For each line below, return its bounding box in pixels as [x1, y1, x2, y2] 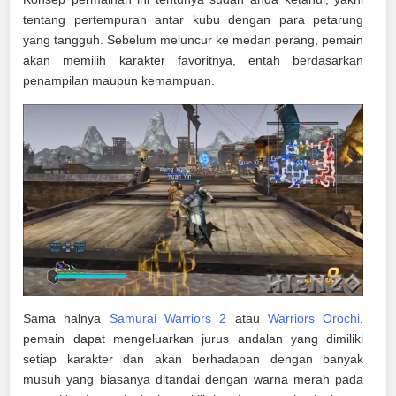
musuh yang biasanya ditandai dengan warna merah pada [23, 371, 364, 386]
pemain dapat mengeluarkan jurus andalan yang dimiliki [23, 331, 364, 346]
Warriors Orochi [267, 310, 361, 325]
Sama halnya [23, 310, 110, 325]
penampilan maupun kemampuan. [23, 73, 216, 88]
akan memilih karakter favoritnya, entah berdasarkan [23, 53, 364, 67]
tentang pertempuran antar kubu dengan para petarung [23, 12, 364, 27]
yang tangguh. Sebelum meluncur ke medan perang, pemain [23, 33, 364, 47]
